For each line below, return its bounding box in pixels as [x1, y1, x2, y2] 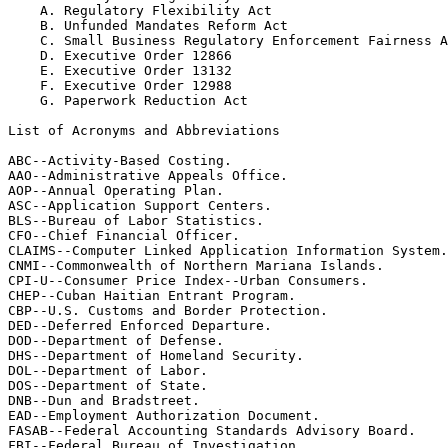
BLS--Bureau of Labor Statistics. [8, 213, 264, 228]
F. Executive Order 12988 [8, 78, 232, 93]
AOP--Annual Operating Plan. [8, 183, 224, 198]
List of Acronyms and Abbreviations [8, 123, 280, 138]
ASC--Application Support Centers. [8, 198, 272, 213]
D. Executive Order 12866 [8, 48, 232, 63]
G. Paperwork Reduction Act [8, 93, 248, 108]
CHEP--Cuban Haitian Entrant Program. [8, 288, 296, 303]
